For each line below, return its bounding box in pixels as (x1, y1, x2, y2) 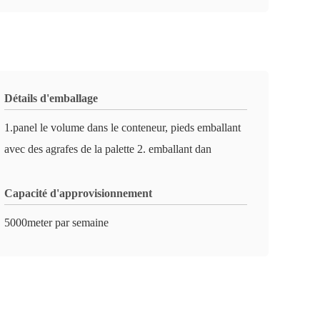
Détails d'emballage (4, 92, 98, 104)
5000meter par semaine (4, 216, 109, 229)
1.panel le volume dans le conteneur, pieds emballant (4, 121, 241, 134)
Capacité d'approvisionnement (4, 187, 152, 199)
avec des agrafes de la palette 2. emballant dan (4, 143, 211, 155)
